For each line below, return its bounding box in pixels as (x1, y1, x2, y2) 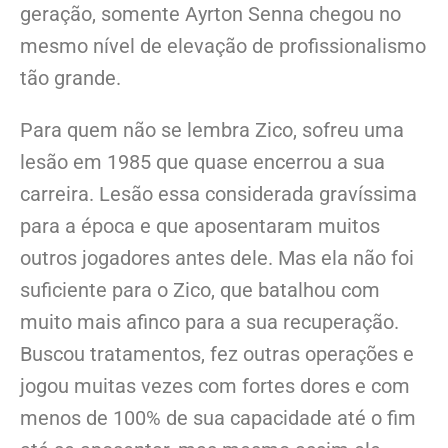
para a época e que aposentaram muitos (20, 214, 380, 239)
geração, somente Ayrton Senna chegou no (20, 2, 401, 27)
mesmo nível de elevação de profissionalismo (20, 34, 426, 59)
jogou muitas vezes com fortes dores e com (20, 374, 410, 399)
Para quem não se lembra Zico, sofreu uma (20, 118, 404, 143)
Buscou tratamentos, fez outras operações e (20, 342, 414, 367)
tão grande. (20, 66, 121, 91)
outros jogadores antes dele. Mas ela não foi (20, 246, 414, 271)
